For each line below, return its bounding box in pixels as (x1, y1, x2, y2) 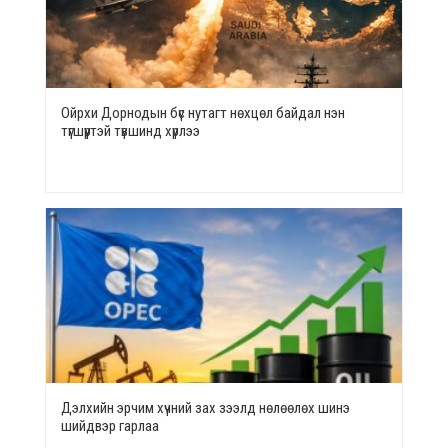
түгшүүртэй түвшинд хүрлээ (61, 121, 200, 140)
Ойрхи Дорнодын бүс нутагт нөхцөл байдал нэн (61, 103, 345, 122)
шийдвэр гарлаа (61, 416, 159, 435)
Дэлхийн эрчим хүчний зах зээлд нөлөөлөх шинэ (61, 398, 350, 417)
